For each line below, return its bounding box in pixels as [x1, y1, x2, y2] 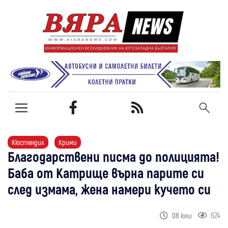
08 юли [172, 210, 193, 220]
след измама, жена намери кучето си [8, 180, 211, 197]
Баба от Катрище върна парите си [8, 164, 204, 181]
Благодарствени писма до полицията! [8, 148, 219, 164]
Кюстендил [12, 137, 44, 147]
